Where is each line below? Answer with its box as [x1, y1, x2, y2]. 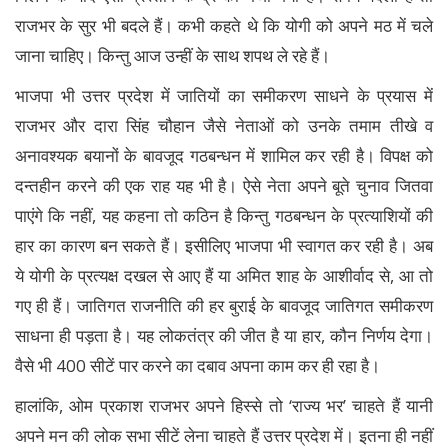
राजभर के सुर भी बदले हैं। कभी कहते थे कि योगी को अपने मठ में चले [15, 14, 433, 38]
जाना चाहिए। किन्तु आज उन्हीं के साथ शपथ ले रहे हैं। [15, 44, 330, 68]
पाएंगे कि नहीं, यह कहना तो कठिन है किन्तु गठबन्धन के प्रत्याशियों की [15, 204, 433, 228]
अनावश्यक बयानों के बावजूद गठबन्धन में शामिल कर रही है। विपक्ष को [15, 144, 433, 168]
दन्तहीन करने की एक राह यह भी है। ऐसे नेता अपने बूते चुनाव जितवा [15, 174, 433, 198]
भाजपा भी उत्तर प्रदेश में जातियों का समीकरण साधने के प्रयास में [15, 84, 433, 108]
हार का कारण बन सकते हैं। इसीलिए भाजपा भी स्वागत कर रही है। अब [15, 234, 433, 258]
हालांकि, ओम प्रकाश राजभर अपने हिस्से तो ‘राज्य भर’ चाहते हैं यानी [15, 394, 433, 418]
